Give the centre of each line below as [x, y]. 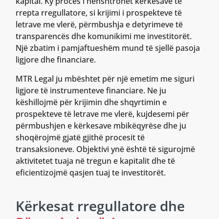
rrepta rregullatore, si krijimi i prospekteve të [99, 13]
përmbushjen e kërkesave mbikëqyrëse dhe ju [101, 125]
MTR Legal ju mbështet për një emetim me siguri [105, 78]
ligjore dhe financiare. [56, 60]
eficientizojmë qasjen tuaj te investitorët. [91, 172]
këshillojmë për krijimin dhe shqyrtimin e [91, 102]
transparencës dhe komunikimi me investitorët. [104, 36]
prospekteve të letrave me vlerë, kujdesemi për [102, 114]
